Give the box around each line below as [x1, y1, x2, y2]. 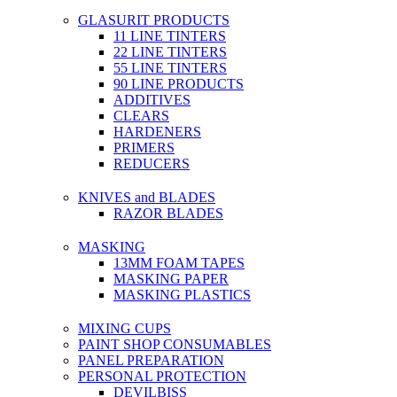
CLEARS [113, 108, 169, 123]
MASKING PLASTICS [113, 287, 251, 302]
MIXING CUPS [78, 321, 171, 336]
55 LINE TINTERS [113, 60, 227, 75]
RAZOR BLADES [113, 206, 223, 221]
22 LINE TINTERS [113, 44, 227, 59]
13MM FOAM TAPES [113, 255, 245, 270]
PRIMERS [113, 140, 175, 155]
